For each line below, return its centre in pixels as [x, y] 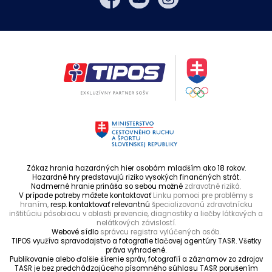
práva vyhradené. [136, 250]
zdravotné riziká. [213, 186]
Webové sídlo [76, 232]
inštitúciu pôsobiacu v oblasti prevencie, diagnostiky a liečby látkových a [136, 213]
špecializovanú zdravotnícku [202, 204]
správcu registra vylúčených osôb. [160, 232]
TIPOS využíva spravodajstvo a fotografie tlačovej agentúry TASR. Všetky [136, 241]
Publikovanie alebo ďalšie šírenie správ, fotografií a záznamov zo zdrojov [136, 259]
